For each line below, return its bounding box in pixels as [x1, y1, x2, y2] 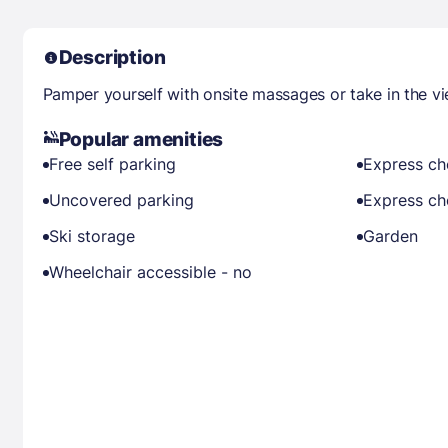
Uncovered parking [48, 190, 194, 210]
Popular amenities [58, 128, 224, 151]
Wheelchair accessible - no [48, 262, 252, 282]
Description [58, 46, 166, 69]
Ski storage [48, 226, 135, 246]
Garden [363, 226, 419, 246]
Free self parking [48, 154, 176, 174]
